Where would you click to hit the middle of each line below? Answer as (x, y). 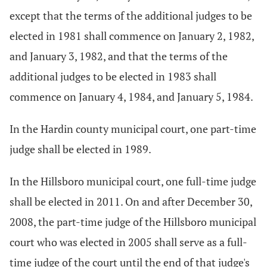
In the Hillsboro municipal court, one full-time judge (133, 181)
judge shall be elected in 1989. (80, 149)
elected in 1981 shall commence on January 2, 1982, (132, 36)
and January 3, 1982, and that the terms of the (119, 56)
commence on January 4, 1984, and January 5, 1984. (131, 97)
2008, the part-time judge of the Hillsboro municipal (133, 222)
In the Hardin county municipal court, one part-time (133, 129)
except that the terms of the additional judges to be (131, 15)
